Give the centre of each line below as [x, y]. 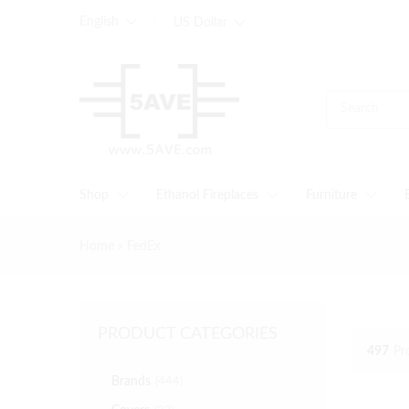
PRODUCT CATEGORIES [188, 334]
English [99, 22]
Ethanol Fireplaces [207, 195]
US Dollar [200, 23]
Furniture [331, 195]
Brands [131, 382]
